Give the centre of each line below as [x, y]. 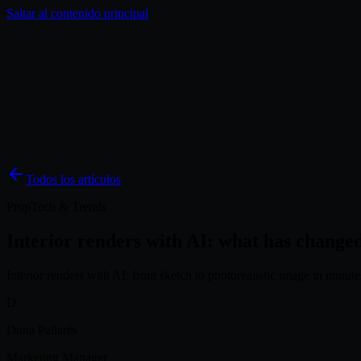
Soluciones [34, 104]
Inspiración [90, 104]
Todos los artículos [73, 179]
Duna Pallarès [42, 330]
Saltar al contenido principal [77, 13]
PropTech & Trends [56, 207]
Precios [137, 104]
